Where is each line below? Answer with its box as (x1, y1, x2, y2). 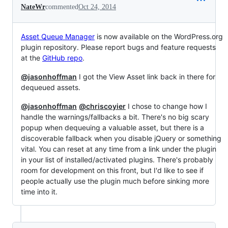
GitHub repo (42, 53, 82, 63)
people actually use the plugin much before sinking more (21, 177, 209, 186)
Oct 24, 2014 (78, 3, 116, 11)
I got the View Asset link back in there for (77, 72, 215, 81)
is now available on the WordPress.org (95, 32, 223, 41)
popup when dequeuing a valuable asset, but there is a (21, 123, 204, 132)
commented (45, 3, 78, 11)
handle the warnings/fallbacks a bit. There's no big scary (21, 112, 209, 122)
